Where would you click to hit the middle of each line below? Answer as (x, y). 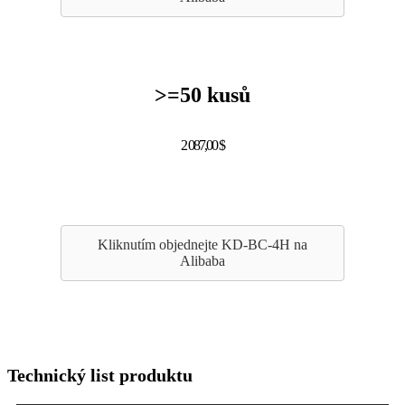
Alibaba (202, 261)
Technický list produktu (100, 376)
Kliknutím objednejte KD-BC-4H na (202, 245)
